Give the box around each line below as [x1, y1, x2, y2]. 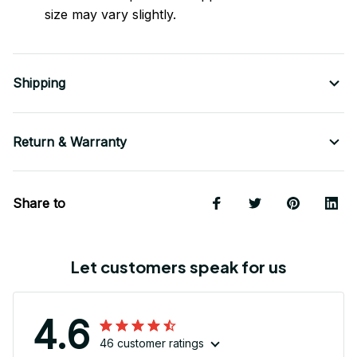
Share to [13, 195, 65, 212]
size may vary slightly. [45, 6, 176, 23]
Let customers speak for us [70, 257, 287, 277]
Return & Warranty [13, 134, 127, 151]
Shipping [13, 75, 65, 92]
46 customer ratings [100, 336, 204, 351]
